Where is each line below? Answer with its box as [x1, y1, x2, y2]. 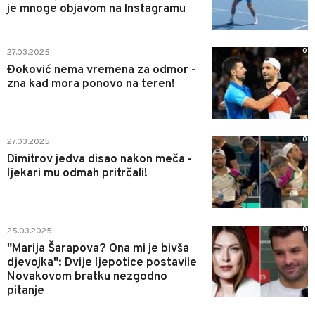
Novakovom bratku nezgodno [7, 269, 167, 285]
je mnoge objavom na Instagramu [7, 1, 186, 18]
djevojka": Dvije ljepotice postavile [7, 255, 197, 271]
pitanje [7, 283, 44, 299]
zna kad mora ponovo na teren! [7, 77, 175, 92]
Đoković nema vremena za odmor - [7, 63, 195, 78]
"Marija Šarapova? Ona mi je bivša [7, 240, 189, 257]
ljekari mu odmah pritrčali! [7, 165, 148, 181]
